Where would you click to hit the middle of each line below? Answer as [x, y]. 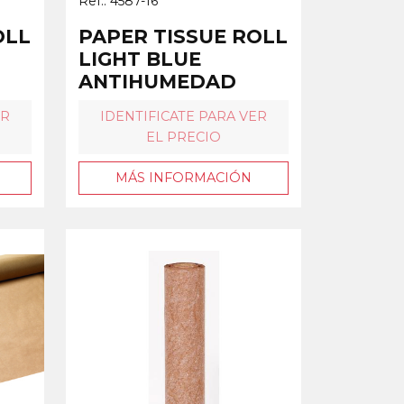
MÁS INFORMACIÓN [184, 177]
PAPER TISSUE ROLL [183, 36]
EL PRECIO [184, 137]
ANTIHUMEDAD [157, 81]
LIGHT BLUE [140, 59]
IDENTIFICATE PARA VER [184, 116]
